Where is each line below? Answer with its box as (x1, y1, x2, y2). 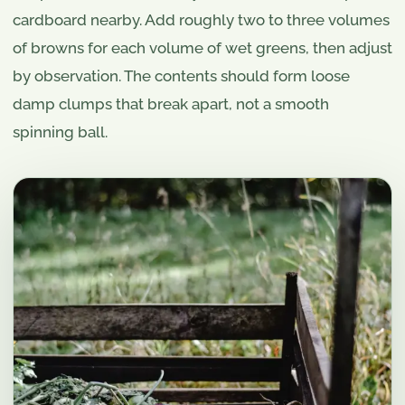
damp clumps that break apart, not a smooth (13, 94, 329, 113)
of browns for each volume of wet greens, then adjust (13, 38, 392, 57)
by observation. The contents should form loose (13, 66, 350, 85)
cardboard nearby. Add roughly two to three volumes (13, 10, 390, 29)
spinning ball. (13, 122, 108, 141)
